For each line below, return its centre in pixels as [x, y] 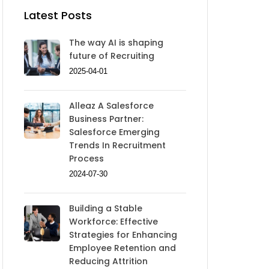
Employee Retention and [122, 248]
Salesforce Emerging [114, 132]
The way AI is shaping [116, 43]
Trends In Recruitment [117, 146]
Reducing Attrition [108, 261]
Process [86, 159]
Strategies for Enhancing [123, 235]
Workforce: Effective [113, 222]
